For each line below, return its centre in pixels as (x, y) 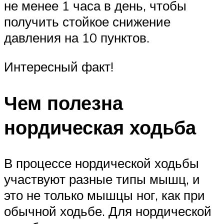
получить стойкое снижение (87, 22)
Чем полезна (63, 102)
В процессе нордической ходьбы (101, 163)
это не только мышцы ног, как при (104, 195)
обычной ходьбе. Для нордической (108, 211)
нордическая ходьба (100, 127)
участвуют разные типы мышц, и (102, 179)
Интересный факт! (59, 66)
